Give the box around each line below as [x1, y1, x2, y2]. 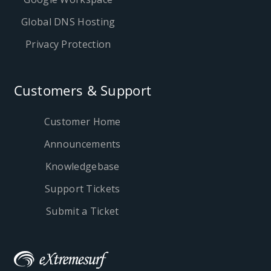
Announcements [44, 137, 121, 151]
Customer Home [44, 114, 121, 128]
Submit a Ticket [46, 204, 119, 218]
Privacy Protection [25, 37, 111, 51]
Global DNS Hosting [21, 15, 116, 28]
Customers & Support [13, 80, 152, 99]
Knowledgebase [45, 159, 120, 173]
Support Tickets [45, 181, 120, 195]
